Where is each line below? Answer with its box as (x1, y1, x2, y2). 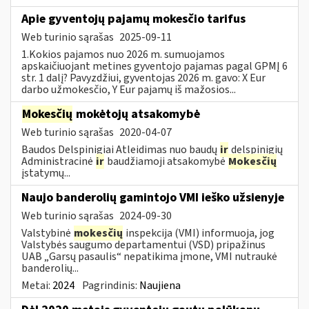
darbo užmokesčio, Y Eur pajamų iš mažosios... (21, 81, 236, 97)
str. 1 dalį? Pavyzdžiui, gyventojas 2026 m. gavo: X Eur (21, 70, 266, 86)
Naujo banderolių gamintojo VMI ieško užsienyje (21, 188, 284, 206)
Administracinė (21, 153, 95, 169)
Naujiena (139, 277, 181, 293)
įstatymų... (21, 165, 70, 181)
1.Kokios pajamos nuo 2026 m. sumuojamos (21, 46, 225, 62)
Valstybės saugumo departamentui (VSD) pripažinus (21, 237, 266, 252)
